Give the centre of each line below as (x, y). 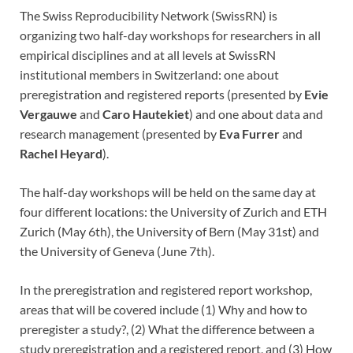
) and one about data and (256, 114)
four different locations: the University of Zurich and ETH (173, 212)
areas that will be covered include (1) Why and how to (163, 309)
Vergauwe (48, 114)
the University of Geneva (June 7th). (117, 251)
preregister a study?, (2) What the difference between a (167, 329)
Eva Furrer (249, 134)
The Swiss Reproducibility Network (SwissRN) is (149, 15)
